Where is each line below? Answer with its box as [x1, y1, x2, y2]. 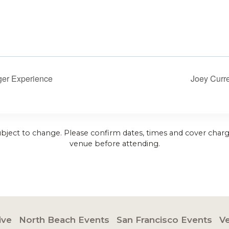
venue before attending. [69, 139, 160, 148]
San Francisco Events [117, 215, 212, 225]
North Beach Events [19, 215, 109, 225]
